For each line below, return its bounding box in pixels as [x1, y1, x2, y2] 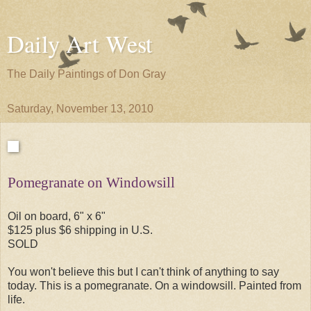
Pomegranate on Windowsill [8, 174, 175, 190]
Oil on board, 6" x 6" [8, 210, 106, 222]
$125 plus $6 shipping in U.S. [8, 224, 153, 236]
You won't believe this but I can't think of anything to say [8, 265, 279, 278]
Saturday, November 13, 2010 [7, 103, 153, 115]
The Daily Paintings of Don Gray [7, 68, 166, 80]
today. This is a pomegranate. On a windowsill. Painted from [8, 279, 301, 292]
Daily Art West [7, 28, 153, 60]
